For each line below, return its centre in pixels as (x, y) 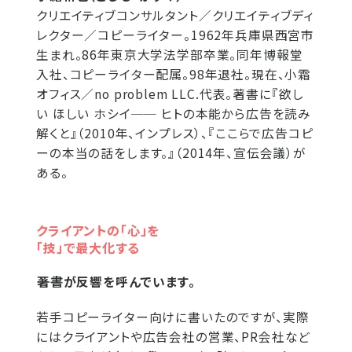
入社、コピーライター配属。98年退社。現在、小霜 (174, 75)
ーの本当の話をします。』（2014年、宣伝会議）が (171, 153)
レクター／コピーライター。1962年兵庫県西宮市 (176, 35)
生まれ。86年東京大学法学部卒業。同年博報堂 (170, 55)
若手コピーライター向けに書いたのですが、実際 (173, 317)
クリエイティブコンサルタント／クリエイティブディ (175, 16)
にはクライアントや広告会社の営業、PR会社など (174, 337)
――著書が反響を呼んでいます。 (116, 282)
